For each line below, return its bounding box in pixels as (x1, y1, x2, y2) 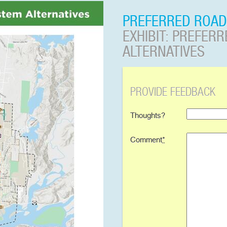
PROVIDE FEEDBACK (130, 85, 215, 98)
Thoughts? (130, 111, 165, 121)
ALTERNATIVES (123, 43, 205, 61)
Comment (130, 135, 162, 144)
